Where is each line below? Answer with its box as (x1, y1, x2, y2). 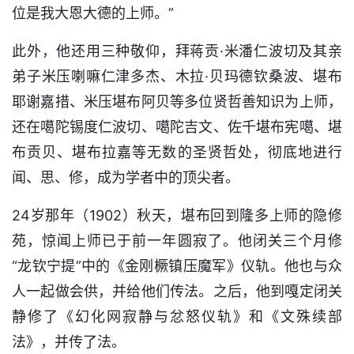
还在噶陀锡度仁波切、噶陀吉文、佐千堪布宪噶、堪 (12, 118, 342, 135)
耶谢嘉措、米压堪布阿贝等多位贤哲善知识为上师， (12, 92, 342, 110)
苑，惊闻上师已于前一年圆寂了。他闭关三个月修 (12, 232, 342, 249)
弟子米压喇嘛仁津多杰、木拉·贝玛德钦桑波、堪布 (12, 67, 342, 85)
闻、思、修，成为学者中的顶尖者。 (12, 168, 239, 186)
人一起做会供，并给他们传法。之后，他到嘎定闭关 (12, 282, 342, 299)
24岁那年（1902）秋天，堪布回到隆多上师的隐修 (12, 206, 342, 224)
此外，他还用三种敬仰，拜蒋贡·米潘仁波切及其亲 (12, 42, 342, 59)
